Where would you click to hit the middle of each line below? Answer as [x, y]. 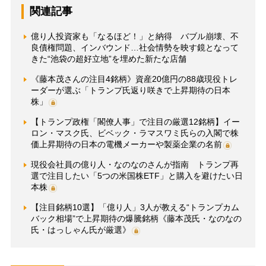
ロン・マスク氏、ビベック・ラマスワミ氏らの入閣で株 [134, 133]
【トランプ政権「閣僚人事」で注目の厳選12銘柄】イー [135, 121]
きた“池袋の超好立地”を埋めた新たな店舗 [108, 58]
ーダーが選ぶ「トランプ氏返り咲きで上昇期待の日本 [130, 90]
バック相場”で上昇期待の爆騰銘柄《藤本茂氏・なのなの [136, 218]
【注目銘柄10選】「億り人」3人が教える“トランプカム [135, 207]
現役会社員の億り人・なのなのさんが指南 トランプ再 [134, 164]
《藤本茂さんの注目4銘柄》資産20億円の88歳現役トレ [134, 79]
